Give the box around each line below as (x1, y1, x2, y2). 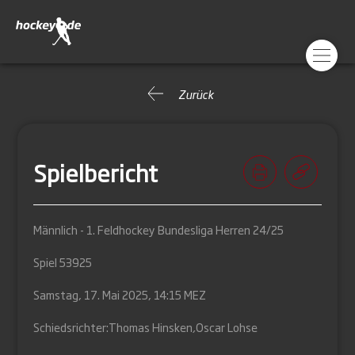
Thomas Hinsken (109, 319, 193, 335)
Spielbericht (33, 155, 158, 189)
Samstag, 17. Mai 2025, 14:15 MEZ (33, 286, 207, 303)
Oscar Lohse (196, 319, 258, 335)
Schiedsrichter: (33, 319, 109, 335)
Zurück (178, 85, 213, 102)
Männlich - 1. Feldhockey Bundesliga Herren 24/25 (33, 221, 284, 238)
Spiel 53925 (33, 254, 93, 270)
